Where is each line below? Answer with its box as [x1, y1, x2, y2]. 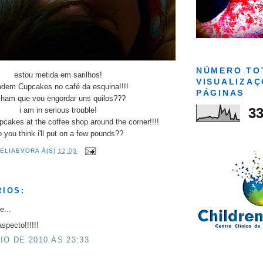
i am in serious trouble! [19, 105, 97, 114]
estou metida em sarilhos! [14, 70, 102, 79]
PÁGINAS [196, 88, 245, 97]
